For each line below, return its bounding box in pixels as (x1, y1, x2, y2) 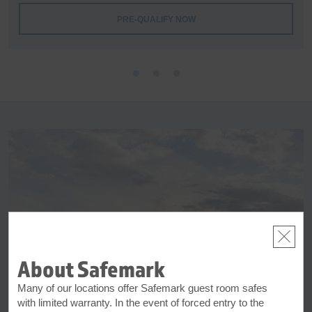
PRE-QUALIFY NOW (116, 14, 196, 24)
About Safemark (17, 255, 165, 282)
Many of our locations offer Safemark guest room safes (17, 281, 267, 294)
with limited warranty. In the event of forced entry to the (17, 296, 264, 309)
